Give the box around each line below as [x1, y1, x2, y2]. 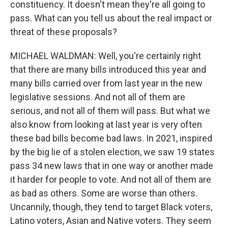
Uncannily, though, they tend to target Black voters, [10, 202, 212, 212]
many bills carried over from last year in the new [10, 78, 203, 89]
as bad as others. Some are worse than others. [10, 188, 197, 198]
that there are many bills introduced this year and [10, 64, 206, 75]
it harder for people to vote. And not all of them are [10, 174, 211, 185]
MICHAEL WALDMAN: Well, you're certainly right [10, 50, 201, 61]
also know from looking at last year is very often [10, 119, 202, 130]
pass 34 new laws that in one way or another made [10, 160, 213, 171]
